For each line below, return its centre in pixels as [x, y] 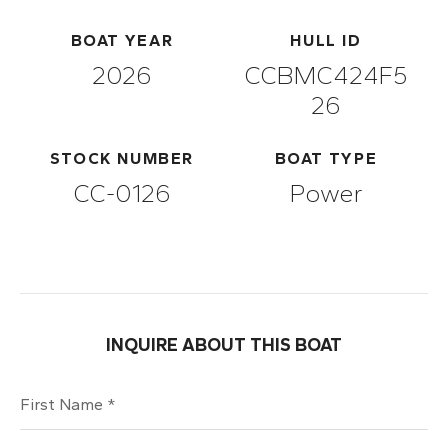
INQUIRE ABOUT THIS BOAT [224, 344]
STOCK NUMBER [122, 158]
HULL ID [326, 40]
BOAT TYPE [326, 158]
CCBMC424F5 [326, 74]
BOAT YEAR [122, 40]
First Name [60, 390]
